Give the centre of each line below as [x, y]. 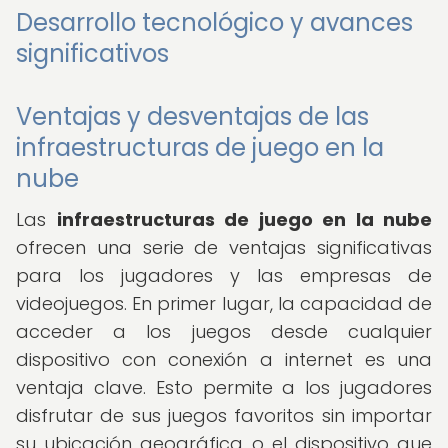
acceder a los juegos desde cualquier [224, 331]
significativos [92, 53]
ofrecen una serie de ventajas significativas [224, 247]
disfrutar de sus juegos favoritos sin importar [224, 415]
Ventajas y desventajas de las [192, 116]
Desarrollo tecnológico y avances [214, 22]
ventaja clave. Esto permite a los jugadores [224, 387]
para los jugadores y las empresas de [224, 275]
